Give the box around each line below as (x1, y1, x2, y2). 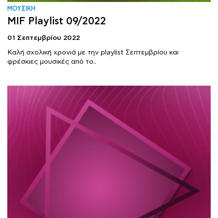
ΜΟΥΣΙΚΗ (7, 5, 36, 13)
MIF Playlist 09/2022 (7, 15, 106, 27)
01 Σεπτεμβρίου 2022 (7, 34, 80, 42)
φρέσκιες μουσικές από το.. (7, 57, 96, 66)
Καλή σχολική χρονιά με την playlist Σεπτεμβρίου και (7, 48, 179, 56)
